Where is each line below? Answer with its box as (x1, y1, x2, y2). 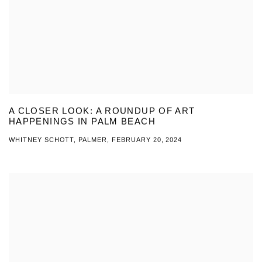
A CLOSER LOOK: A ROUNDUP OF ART (9, 106, 195, 116)
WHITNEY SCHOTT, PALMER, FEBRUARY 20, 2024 (9, 136, 182, 144)
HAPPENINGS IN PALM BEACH (9, 116, 156, 127)
